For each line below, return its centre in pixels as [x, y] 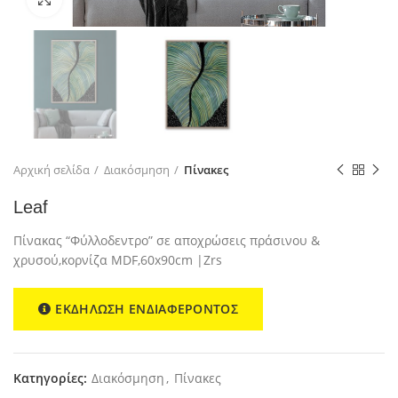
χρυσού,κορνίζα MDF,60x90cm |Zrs [118, 260]
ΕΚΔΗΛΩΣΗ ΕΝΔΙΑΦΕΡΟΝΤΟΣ [147, 309]
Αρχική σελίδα [52, 170]
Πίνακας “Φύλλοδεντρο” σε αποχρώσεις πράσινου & [167, 241]
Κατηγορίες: [52, 378]
